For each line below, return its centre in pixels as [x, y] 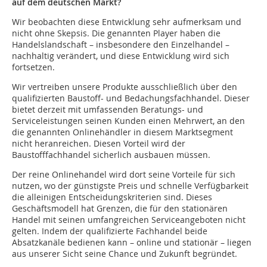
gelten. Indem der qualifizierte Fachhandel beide [110, 231]
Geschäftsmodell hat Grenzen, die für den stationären [120, 209]
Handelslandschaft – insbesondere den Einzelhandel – [121, 45]
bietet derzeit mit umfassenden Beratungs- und [108, 110]
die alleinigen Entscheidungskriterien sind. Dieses [112, 197]
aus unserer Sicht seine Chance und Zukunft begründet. [126, 254]
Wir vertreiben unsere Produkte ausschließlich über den [125, 87]
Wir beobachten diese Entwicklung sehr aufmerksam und [127, 22]
